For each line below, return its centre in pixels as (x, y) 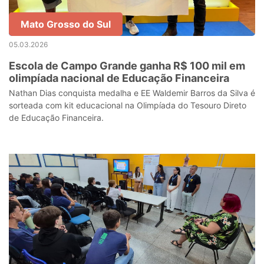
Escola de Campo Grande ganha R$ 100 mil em (127, 66)
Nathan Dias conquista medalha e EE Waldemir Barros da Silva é (132, 93)
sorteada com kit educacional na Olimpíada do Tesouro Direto (128, 105)
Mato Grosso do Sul (66, 24)
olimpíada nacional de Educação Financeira (119, 78)
